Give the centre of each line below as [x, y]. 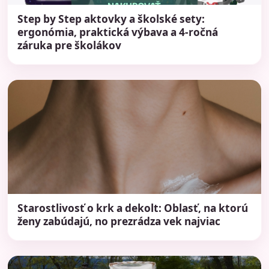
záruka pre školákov [69, 45]
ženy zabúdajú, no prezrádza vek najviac [119, 221]
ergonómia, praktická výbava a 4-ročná [118, 32]
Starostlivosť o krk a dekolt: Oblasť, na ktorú [133, 208]
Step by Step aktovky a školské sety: [111, 19]
